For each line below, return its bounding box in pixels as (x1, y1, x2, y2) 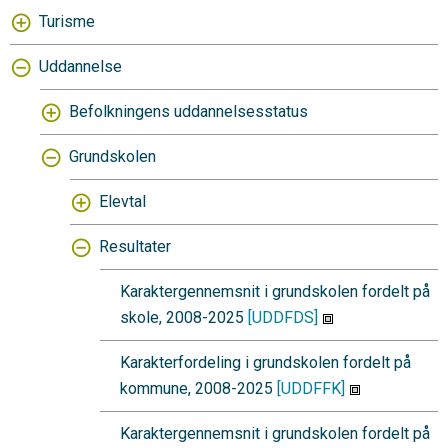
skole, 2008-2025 (120, 308, 248, 327)
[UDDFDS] (248, 308, 318, 327)
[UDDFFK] (277, 379, 345, 398)
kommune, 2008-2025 (120, 379, 277, 398)
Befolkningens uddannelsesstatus (69, 102, 308, 121)
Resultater (99, 237, 171, 256)
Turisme (39, 12, 95, 31)
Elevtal (99, 192, 146, 211)
